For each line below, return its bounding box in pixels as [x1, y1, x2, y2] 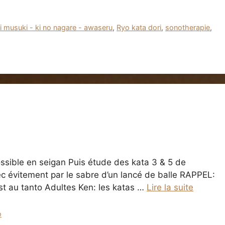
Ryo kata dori [117, 23, 162, 32]
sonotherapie [165, 23, 210, 32]
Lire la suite [147, 182, 193, 192]
